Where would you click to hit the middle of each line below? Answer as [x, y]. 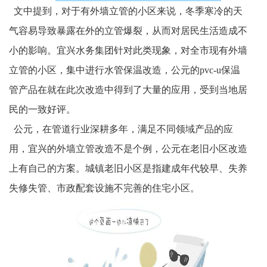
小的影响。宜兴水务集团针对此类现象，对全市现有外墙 [128, 51]
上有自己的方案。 [47, 169]
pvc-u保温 [220, 70]
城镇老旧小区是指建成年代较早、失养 [166, 169]
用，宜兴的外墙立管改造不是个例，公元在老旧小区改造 [128, 149]
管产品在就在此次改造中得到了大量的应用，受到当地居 [128, 90]
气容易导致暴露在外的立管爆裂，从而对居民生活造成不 [128, 31]
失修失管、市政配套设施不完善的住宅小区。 [104, 188]
